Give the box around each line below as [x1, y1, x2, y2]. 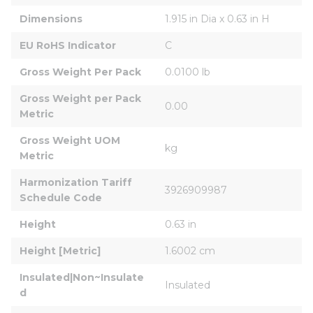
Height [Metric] [20, 244, 101, 257]
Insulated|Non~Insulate [20, 270, 144, 284]
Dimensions [20, 12, 82, 25]
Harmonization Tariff [20, 175, 135, 189]
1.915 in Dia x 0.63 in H [165, 12, 270, 25]
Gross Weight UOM [20, 133, 123, 147]
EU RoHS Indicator [20, 38, 116, 52]
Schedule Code [20, 191, 102, 204]
